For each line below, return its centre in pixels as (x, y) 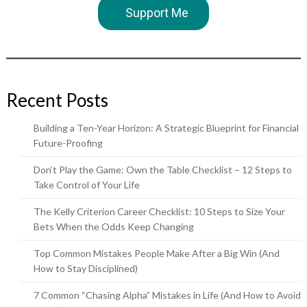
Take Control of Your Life (86, 185)
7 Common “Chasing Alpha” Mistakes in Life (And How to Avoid (167, 295)
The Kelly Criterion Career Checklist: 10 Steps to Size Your (159, 211)
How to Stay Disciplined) (85, 268)
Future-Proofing (68, 143)
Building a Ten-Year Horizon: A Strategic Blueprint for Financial (166, 128)
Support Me (157, 13)
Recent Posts (57, 100)
